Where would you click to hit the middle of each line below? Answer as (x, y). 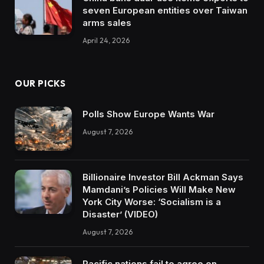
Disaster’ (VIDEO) (120, 214)
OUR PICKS (40, 84)
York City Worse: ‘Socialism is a (152, 202)
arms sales (107, 23)
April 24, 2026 (106, 41)
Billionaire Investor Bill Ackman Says (163, 177)
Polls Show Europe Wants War (148, 114)
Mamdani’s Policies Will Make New (159, 190)
